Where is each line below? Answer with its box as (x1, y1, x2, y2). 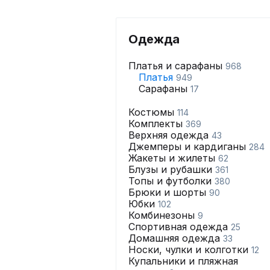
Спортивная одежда (128, 221, 231, 233)
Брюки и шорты (128, 186, 209, 198)
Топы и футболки (128, 175, 215, 187)
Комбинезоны (128, 209, 198, 221)
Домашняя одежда (128, 232, 223, 244)
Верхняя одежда (128, 129, 212, 141)
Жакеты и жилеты (128, 152, 218, 164)
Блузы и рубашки (128, 163, 215, 175)
